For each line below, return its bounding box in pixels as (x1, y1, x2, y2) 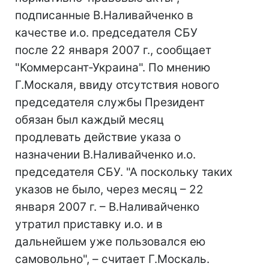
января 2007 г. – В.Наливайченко (15, 200, 199, 214)
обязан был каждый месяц (15, 113, 164, 127)
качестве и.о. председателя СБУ (15, 26, 198, 40)
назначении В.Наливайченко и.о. (15, 148, 196, 162)
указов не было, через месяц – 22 (15, 183, 204, 196)
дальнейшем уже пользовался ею (15, 235, 205, 249)
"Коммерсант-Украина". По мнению (15, 61, 210, 74)
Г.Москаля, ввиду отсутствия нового (15, 78, 219, 92)
